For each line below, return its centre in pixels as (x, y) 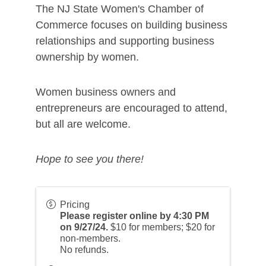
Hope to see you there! (91, 159)
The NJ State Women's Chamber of (119, 9)
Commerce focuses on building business (131, 25)
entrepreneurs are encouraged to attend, (131, 108)
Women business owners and (105, 92)
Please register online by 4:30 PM (134, 216)
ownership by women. (87, 57)
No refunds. (85, 250)
